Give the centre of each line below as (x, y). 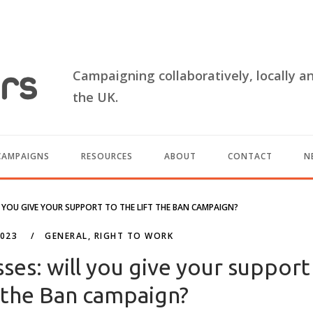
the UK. (96, 97)
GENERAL (66, 235)
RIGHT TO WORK (134, 235)
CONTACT (250, 156)
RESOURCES (107, 156)
